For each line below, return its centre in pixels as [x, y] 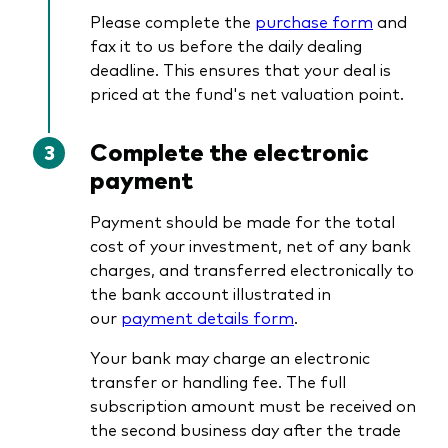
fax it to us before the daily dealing [226, 44]
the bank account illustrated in [210, 292]
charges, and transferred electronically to [252, 268]
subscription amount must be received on [253, 404]
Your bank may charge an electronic [230, 356]
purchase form [314, 20]
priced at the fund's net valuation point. [247, 92]
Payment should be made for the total [242, 220]
